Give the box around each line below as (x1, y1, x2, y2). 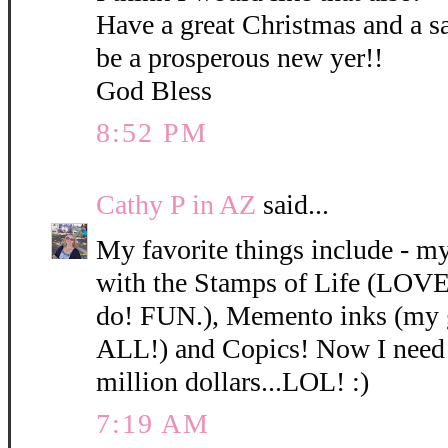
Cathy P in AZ (96, 189, 256, 221)
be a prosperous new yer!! (96, 42, 383, 74)
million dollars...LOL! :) (96, 366, 369, 398)
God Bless (96, 75, 212, 107)
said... (256, 189, 329, 221)
